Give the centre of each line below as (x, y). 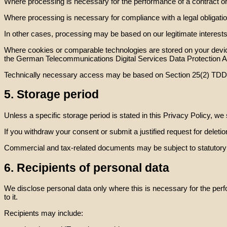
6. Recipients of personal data (87, 168)
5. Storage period (51, 95)
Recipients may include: (44, 213)
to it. (11, 197)
